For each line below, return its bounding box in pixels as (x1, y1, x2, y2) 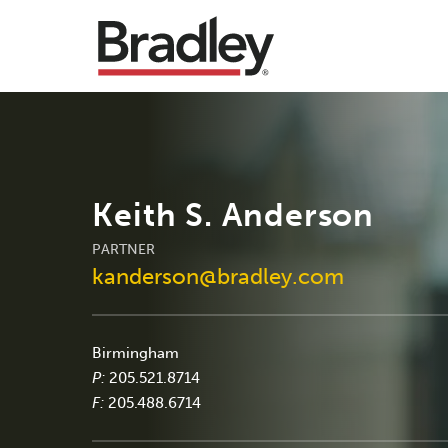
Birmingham (92, 343, 179, 362)
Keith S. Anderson (92, 195, 375, 234)
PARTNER (92, 240, 155, 258)
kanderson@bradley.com (92, 262, 344, 290)
